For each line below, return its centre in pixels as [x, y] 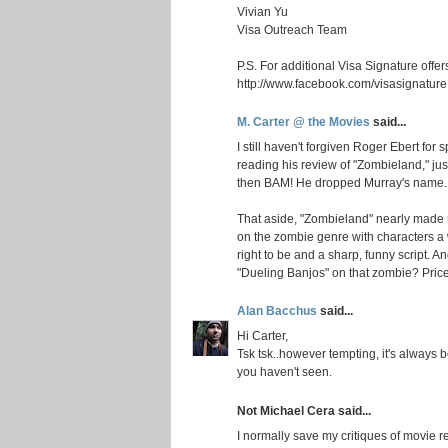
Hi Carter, [262, 336]
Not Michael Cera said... [304, 410]
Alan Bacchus [278, 311]
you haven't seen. [284, 372]
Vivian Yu [262, 11]
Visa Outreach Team [292, 29]
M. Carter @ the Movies [305, 121]
